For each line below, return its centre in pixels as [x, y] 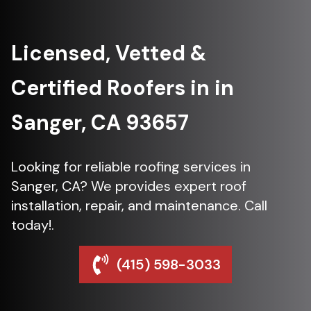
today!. [33, 225]
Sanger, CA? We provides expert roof [129, 186]
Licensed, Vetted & [109, 53]
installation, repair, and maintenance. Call [139, 206]
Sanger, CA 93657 [100, 123]
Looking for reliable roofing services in [131, 167]
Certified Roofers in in [123, 88]
